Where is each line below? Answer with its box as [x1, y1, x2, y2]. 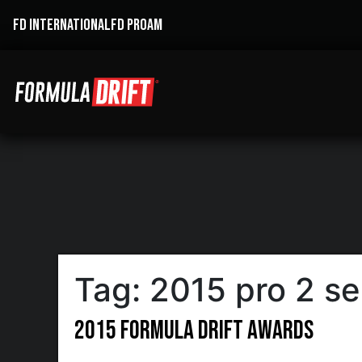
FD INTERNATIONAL [13, 15, 111, 35]
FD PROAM [111, 15, 162, 35]
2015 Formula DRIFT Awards [74, 315, 314, 347]
